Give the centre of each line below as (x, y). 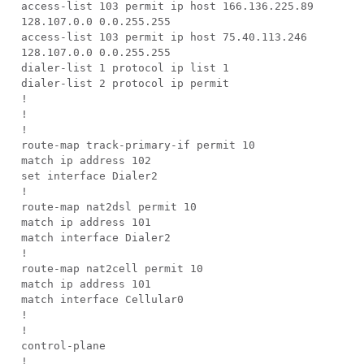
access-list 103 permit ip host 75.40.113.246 (164, 37)
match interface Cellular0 (102, 299)
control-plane (63, 346)
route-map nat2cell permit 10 (112, 269)
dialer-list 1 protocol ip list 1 (125, 68)
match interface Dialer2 (96, 238)
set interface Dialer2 (89, 176)
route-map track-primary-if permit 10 (138, 145)
